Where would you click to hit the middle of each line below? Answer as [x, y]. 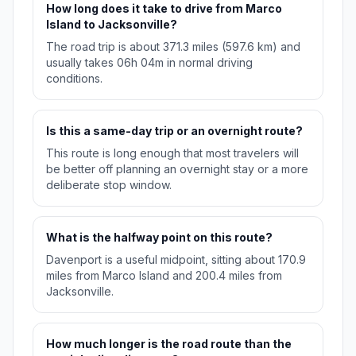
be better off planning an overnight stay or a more [177, 169]
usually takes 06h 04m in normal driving [149, 63]
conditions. [74, 79]
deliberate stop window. [109, 185]
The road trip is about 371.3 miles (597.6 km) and [173, 47]
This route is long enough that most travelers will [172, 153]
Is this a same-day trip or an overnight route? [174, 131]
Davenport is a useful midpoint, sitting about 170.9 [176, 260]
